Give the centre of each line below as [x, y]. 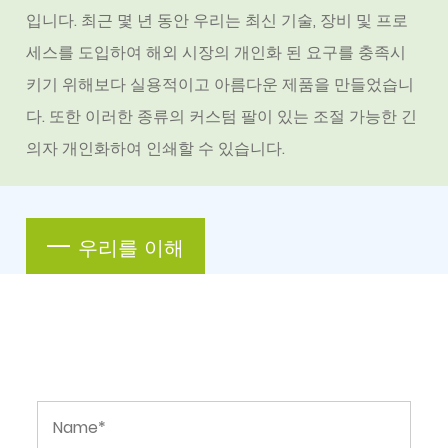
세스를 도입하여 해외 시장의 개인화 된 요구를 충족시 [216, 53]
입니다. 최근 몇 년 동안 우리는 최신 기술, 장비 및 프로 [217, 21]
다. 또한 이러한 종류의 [108, 117]
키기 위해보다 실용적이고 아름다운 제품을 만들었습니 [220, 85]
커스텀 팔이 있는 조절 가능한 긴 [303, 117]
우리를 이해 [131, 246]
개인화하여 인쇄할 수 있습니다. [172, 149]
